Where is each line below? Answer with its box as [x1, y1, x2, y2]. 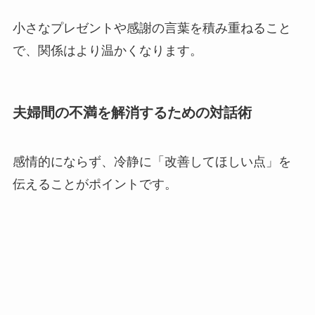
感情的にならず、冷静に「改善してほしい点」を [12, 154, 291, 169]
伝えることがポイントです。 [12, 176, 177, 191]
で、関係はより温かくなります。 [12, 44, 202, 58]
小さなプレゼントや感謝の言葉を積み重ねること [12, 21, 291, 36]
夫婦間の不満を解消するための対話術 [12, 105, 252, 121]
